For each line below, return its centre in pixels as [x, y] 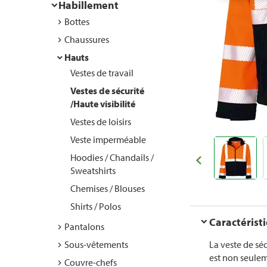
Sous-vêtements [96, 244]
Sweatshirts [93, 170]
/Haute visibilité [103, 104]
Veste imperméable [108, 139]
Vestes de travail [102, 73]
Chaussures [87, 39]
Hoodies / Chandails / [112, 157]
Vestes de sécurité [107, 91]
